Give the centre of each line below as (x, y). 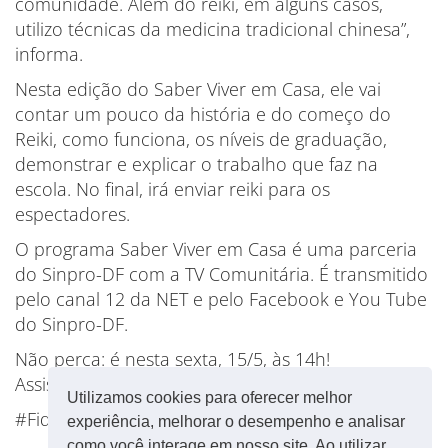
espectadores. (72, 214)
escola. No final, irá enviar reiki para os (172, 189)
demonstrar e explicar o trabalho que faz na (196, 164)
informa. (49, 54)
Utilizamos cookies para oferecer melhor (210, 398)
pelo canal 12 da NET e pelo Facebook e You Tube (221, 299)
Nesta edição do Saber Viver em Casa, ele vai (198, 89)
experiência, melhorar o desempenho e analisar (236, 422)
